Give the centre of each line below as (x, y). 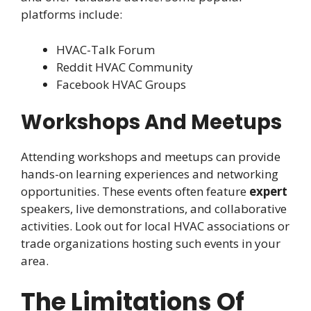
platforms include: (72, 15)
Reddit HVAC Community (125, 67)
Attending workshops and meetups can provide (151, 157)
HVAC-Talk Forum (106, 49)
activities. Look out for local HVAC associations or (155, 226)
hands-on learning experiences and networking (150, 174)
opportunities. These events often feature (135, 192)
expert (268, 192)
